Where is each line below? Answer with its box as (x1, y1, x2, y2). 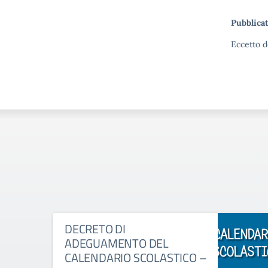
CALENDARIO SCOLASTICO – (65, 248, 207, 267)
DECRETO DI (65, 220, 126, 238)
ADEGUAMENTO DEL (65, 234, 169, 252)
